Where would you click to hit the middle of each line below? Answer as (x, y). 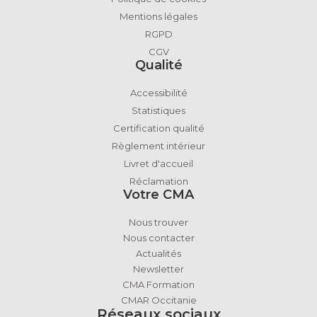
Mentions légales (158, 16)
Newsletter (158, 269)
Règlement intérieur (158, 145)
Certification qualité (158, 128)
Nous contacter (158, 237)
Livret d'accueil (158, 163)
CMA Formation (158, 284)
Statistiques (158, 110)
